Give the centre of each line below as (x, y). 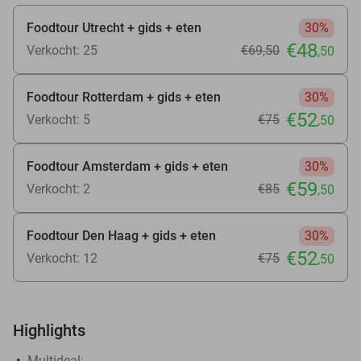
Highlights (49, 330)
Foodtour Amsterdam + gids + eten (127, 166)
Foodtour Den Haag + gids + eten (121, 235)
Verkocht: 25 (62, 50)
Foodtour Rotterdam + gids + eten (124, 97)
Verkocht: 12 (62, 258)
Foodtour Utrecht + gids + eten (114, 27)
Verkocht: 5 (58, 119)
